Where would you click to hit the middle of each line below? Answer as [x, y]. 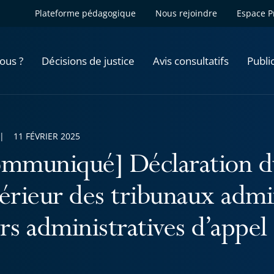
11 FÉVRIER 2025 [47, 136]
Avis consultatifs [191, 61]
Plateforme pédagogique [85, 13]
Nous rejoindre [186, 13]
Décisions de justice [88, 61]
